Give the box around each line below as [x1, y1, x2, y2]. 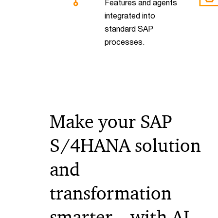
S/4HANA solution [50, 133, 201, 157]
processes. [104, 36, 145, 46]
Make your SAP [50, 109, 172, 133]
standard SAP [104, 23, 153, 33]
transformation [50, 181, 172, 205]
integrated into [104, 10, 155, 20]
